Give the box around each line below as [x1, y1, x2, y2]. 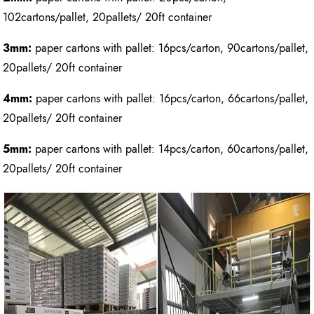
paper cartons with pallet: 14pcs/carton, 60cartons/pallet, [35, 141, 309, 158]
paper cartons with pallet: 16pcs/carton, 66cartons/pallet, [36, 90, 309, 107]
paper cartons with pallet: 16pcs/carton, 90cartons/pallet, [35, 40, 309, 57]
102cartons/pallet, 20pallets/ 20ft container [3, 9, 212, 26]
